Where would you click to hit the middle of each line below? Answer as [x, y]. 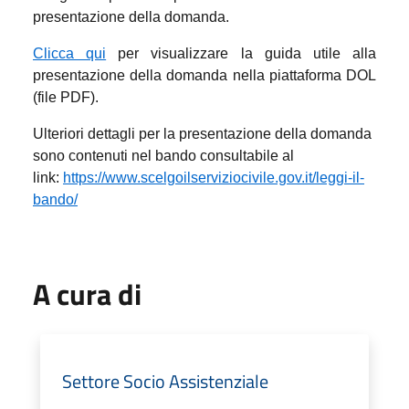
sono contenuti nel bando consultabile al [163, 155]
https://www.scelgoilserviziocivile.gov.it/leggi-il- [214, 177]
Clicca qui [70, 53]
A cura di [87, 294]
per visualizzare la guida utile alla [241, 53]
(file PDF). [66, 97]
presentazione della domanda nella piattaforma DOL [204, 75]
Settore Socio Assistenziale [165, 381]
